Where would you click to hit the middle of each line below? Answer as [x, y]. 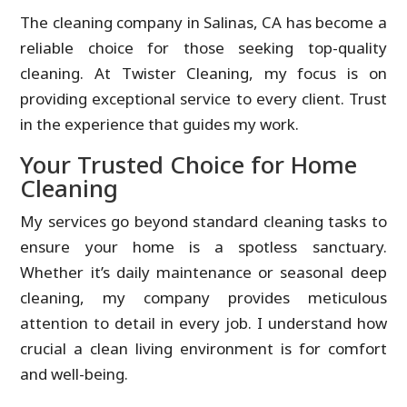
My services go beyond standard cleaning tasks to [203, 221]
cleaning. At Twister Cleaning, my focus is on [203, 73]
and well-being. [74, 374]
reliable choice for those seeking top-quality [203, 48]
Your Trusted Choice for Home [189, 164]
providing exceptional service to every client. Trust [203, 99]
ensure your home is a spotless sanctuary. [203, 247]
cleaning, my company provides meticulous [203, 298]
